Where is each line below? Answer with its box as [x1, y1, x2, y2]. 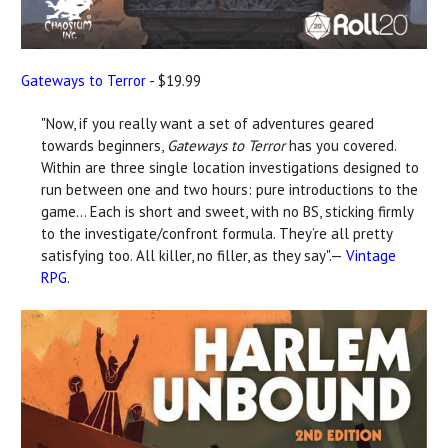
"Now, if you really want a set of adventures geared [41, 113, 374, 133]
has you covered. [285, 135, 396, 155]
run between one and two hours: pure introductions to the [41, 179, 418, 199]
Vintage [346, 245, 396, 265]
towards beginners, [41, 135, 167, 155]
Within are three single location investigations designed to [41, 157, 419, 177]
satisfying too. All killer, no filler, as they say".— [41, 245, 346, 265]
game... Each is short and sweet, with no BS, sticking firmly [41, 201, 413, 221]
